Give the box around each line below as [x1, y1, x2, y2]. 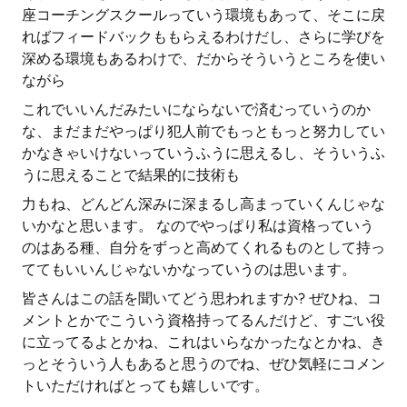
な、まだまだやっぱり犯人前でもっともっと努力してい [22, 123, 385, 140]
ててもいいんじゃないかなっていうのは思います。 [22, 261, 356, 278]
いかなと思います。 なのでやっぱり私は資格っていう [22, 217, 374, 234]
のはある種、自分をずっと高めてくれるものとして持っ [22, 239, 385, 256]
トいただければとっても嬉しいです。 [22, 377, 269, 394]
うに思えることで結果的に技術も [22, 166, 240, 184]
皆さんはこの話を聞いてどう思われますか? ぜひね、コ [22, 290, 382, 307]
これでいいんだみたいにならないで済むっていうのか [22, 101, 371, 118]
